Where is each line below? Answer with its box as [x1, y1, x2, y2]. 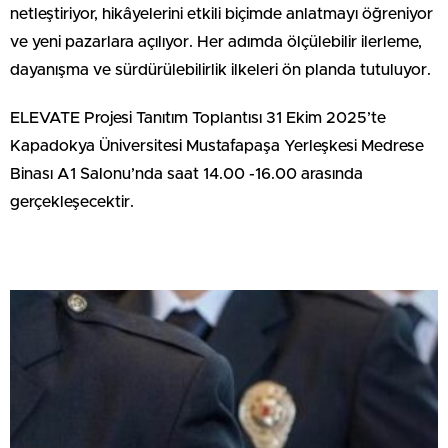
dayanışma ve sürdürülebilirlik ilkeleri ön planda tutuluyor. [10, 62, 431, 79]
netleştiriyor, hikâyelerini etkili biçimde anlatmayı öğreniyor [10, 6, 433, 23]
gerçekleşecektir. [10, 194, 134, 211]
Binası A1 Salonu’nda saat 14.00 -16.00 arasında [10, 166, 363, 183]
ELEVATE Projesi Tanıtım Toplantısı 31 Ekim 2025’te [10, 110, 386, 127]
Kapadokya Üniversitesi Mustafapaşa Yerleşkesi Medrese [10, 138, 424, 155]
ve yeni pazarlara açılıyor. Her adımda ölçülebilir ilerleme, [10, 34, 422, 51]
